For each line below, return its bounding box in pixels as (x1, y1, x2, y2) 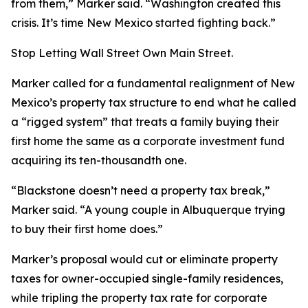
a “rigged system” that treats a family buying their (11, 115, 279, 129)
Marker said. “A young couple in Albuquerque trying (11, 203, 285, 217)
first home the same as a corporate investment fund (11, 134, 285, 148)
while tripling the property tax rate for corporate (11, 291, 267, 305)
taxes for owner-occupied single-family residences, (11, 272, 283, 285)
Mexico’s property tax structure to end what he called (11, 96, 296, 109)
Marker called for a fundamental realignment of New (11, 76, 295, 90)
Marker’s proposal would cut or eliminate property (11, 252, 278, 266)
